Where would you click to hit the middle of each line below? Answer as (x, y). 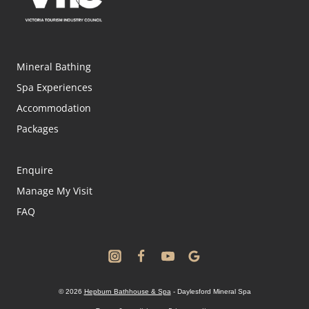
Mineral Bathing (54, 66)
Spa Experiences (54, 87)
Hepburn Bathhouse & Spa (127, 292)
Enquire (35, 170)
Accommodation (54, 108)
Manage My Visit (54, 190)
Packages (38, 128)
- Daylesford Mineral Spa (211, 292)
